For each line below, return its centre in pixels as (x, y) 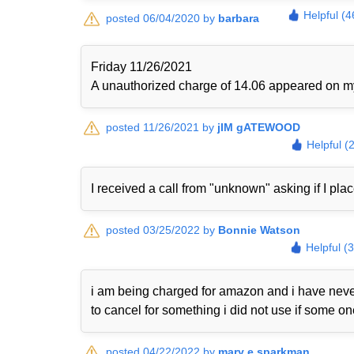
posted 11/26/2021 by (162, 127)
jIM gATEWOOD (259, 127)
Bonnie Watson (259, 230)
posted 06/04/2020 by (162, 18)
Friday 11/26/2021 (141, 67)
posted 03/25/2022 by (162, 230)
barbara (239, 18)
